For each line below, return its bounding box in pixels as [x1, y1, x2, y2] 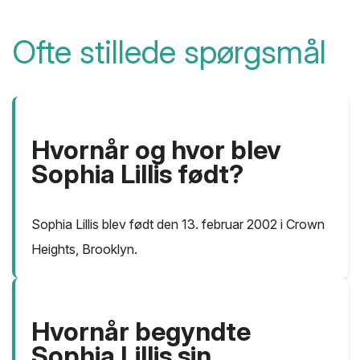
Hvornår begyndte [31, 315, 251, 347]
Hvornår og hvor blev [31, 133, 281, 166]
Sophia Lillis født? [31, 157, 243, 190]
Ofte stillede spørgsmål [12, 31, 326, 72]
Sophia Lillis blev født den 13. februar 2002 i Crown [31, 215, 325, 232]
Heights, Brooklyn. [31, 240, 137, 257]
